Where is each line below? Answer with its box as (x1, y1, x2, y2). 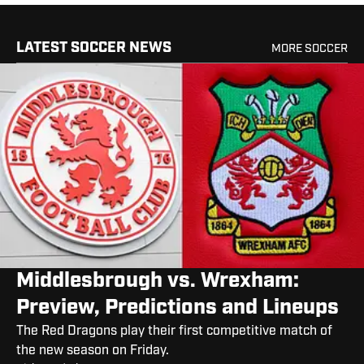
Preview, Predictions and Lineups (16, 297, 339, 319)
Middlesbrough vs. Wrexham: (16, 270, 299, 292)
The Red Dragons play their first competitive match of (16, 324, 332, 338)
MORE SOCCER (271, 43, 348, 56)
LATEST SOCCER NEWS (16, 41, 171, 57)
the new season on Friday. (16, 344, 169, 357)
